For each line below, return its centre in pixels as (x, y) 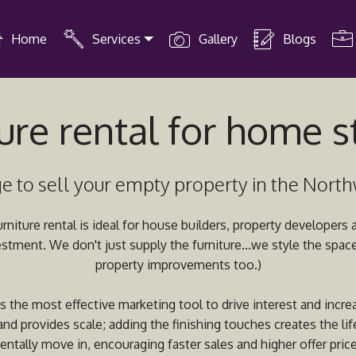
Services (117, 39)
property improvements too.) (178, 265)
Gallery (218, 39)
